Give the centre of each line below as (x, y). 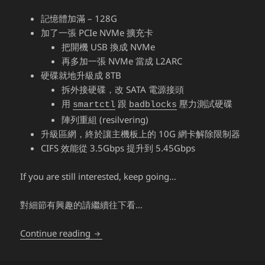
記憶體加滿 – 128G (79, 19)
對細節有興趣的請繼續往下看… (82, 205)
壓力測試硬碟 (205, 104)
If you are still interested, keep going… (98, 177)
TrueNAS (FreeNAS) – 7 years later (161, 233)
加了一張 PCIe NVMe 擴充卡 (97, 33)
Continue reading (57, 233)
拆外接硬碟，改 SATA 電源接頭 (123, 90)
